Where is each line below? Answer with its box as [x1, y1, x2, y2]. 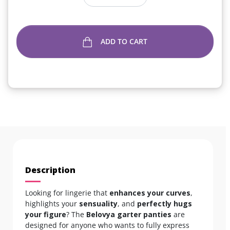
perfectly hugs [137, 198, 192, 208]
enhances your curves [109, 187, 190, 198]
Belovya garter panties [86, 209, 171, 219]
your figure [25, 209, 66, 219]
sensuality [79, 198, 118, 208]
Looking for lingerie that [25, 187, 109, 198]
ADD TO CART [101, 36, 148, 46]
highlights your [25, 198, 79, 208]
